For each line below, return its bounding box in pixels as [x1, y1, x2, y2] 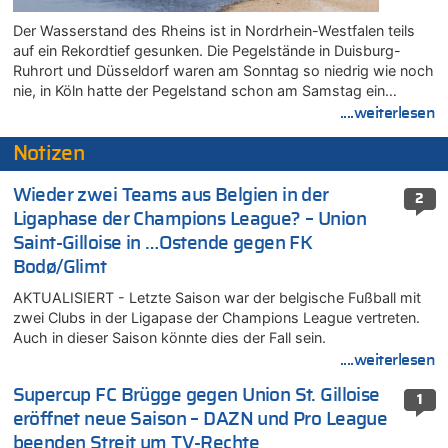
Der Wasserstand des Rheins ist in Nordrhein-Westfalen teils [12, 21, 415, 39]
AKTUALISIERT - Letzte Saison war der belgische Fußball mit [12, 288, 421, 306]
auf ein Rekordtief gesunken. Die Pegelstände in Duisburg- [12, 41, 401, 59]
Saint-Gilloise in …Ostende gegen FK [12, 233, 313, 253]
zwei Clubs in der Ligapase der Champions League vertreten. [12, 308, 420, 326]
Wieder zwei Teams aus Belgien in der [12, 185, 329, 205]
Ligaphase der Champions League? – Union [12, 209, 367, 229]
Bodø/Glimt [12, 257, 107, 277]
